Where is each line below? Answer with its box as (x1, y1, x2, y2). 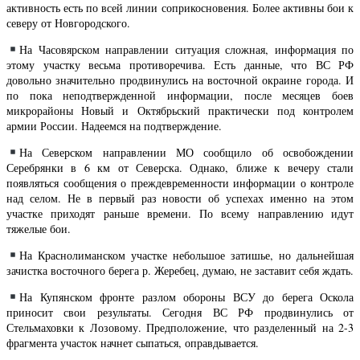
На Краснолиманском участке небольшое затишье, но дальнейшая (19, 247, 354, 263)
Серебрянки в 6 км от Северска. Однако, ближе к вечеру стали (6, 159, 354, 175)
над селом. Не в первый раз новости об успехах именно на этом (6, 190, 354, 206)
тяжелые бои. (6, 220, 71, 236)
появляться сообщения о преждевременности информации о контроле (6, 174, 354, 190)
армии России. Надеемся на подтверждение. (6, 117, 222, 133)
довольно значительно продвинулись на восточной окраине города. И (6, 72, 354, 88)
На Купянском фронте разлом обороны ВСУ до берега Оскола (19, 288, 354, 305)
